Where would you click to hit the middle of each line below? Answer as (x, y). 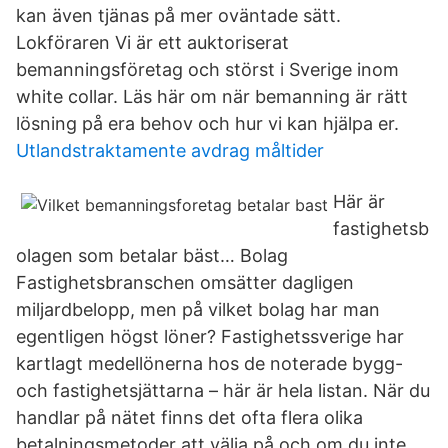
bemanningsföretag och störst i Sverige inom (207, 69)
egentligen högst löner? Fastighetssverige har (210, 336)
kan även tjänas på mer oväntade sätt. (178, 15)
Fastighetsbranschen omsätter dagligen (185, 282)
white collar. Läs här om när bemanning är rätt (212, 96)
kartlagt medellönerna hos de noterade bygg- (209, 363)
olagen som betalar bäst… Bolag (152, 255)
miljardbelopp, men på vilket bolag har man (198, 309)
